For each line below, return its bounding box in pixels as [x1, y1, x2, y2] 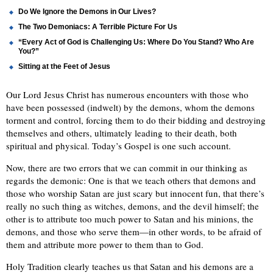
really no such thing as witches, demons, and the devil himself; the [6, 200, 259, 213]
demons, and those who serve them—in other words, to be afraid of [6, 225, 261, 238]
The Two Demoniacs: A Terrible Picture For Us [18, 23, 177, 32]
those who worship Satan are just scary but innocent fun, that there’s [6, 187, 264, 200]
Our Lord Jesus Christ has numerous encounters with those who [6, 88, 249, 101]
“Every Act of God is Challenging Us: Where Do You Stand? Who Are [18, 38, 254, 47]
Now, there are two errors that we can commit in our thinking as [6, 161, 247, 174]
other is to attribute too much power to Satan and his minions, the [6, 213, 253, 225]
